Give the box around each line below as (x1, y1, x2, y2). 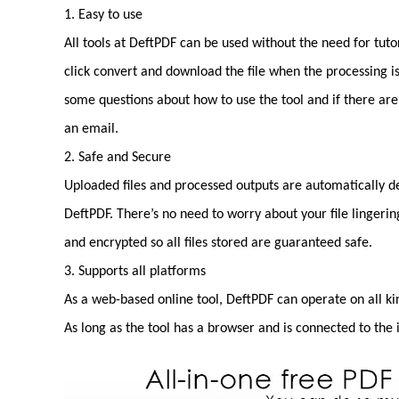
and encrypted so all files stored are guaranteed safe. (64, 236, 372, 250)
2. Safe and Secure (64, 151, 171, 165)
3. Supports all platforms (64, 265, 206, 279)
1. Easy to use (64, 8, 142, 22)
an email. (64, 122, 118, 136)
